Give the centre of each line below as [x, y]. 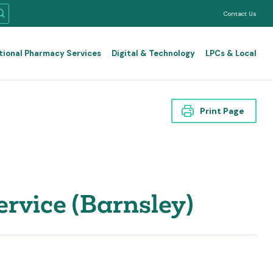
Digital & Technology [153, 53]
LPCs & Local [231, 53]
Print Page [222, 111]
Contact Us [240, 13]
